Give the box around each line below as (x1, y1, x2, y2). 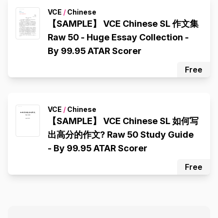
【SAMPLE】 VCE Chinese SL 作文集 (48, 18, 199, 29)
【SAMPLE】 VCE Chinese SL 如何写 (48, 116, 199, 126)
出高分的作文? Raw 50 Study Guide (48, 129, 194, 140)
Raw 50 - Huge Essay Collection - (48, 32, 189, 42)
